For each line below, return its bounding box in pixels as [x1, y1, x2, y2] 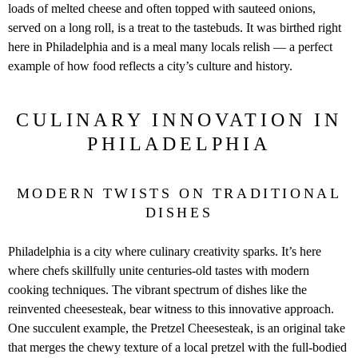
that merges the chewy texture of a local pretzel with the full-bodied [8, 340, 347, 354]
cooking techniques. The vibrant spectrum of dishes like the [8, 282, 307, 296]
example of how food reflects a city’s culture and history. [8, 58, 292, 73]
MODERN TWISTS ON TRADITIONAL [16, 185, 342, 201]
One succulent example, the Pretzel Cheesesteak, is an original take [8, 320, 345, 335]
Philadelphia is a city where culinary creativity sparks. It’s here [8, 244, 321, 258]
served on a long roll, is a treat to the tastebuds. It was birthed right [8, 20, 341, 34]
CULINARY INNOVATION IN [16, 109, 342, 130]
